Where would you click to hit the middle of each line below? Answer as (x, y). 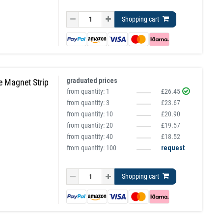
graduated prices (92, 81)
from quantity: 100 (92, 148)
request (173, 148)
